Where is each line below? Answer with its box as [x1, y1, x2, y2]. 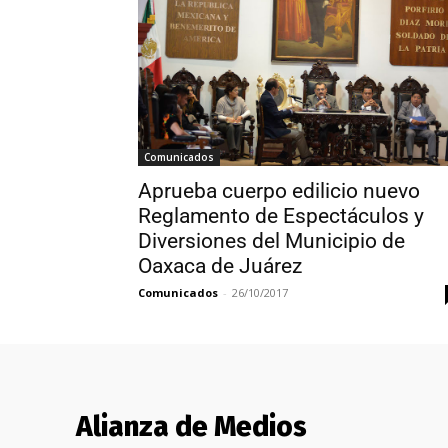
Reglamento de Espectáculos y [138, 203, 424, 228]
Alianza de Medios [76, 409, 307, 443]
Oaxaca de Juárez [138, 253, 302, 278]
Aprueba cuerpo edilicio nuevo [138, 178, 420, 203]
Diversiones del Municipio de [138, 228, 405, 253]
